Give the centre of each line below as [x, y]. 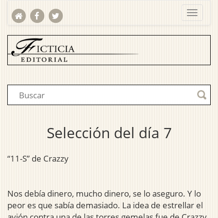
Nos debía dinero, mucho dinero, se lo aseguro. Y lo [104, 194]
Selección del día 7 [109, 133]
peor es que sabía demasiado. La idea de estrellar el [105, 205]
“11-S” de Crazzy [38, 159]
